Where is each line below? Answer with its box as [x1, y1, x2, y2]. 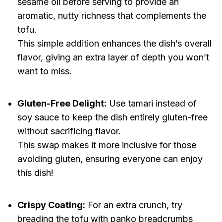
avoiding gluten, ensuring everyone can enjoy [17, 154, 203, 165]
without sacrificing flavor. [17, 126, 121, 137]
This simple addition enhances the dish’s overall [17, 38, 212, 49]
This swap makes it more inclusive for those [17, 140, 196, 151]
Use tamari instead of [106, 98, 197, 109]
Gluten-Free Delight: [17, 98, 107, 109]
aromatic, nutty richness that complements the [17, 10, 206, 21]
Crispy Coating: [17, 200, 85, 211]
